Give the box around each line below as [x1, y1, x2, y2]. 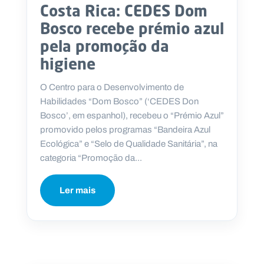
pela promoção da [40, 36, 169, 55]
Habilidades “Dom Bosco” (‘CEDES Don [40, 94, 199, 108]
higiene [40, 54, 95, 73]
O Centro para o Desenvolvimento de [40, 80, 184, 94]
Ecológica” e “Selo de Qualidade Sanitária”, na [40, 137, 217, 150]
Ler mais [60, 183, 95, 197]
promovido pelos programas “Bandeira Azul [40, 123, 210, 136]
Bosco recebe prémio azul [40, 18, 224, 38]
